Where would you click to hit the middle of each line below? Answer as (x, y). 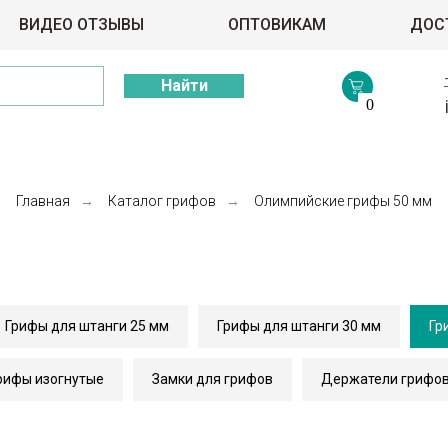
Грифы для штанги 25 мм (87, 326)
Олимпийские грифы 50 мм (343, 201)
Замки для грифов (212, 379)
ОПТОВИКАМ (277, 24)
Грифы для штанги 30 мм (299, 326)
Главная (43, 201)
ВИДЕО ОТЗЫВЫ (81, 24)
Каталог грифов (162, 201)
